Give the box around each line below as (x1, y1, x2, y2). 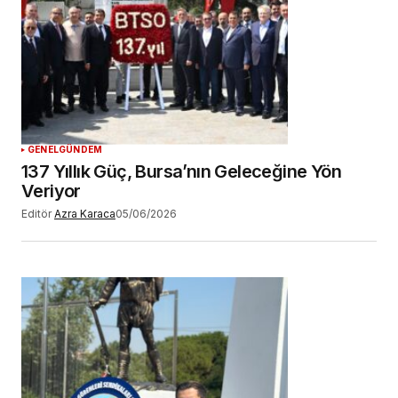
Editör (21, 206, 52, 220)
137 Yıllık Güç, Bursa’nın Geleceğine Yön (21, 160, 341, 182)
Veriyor (21, 179, 81, 202)
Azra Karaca (54, 206, 115, 220)
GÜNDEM (59, 143, 103, 155)
